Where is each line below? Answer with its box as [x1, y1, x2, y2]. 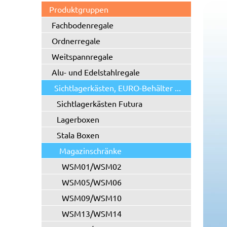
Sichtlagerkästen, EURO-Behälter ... [54, 83, 181, 93]
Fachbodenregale [52, 20, 113, 30]
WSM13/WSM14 [62, 208, 122, 218]
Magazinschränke [59, 145, 122, 156]
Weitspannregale [52, 51, 113, 61]
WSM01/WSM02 [62, 161, 122, 171]
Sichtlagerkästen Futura [57, 98, 142, 108]
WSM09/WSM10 [62, 193, 122, 203]
